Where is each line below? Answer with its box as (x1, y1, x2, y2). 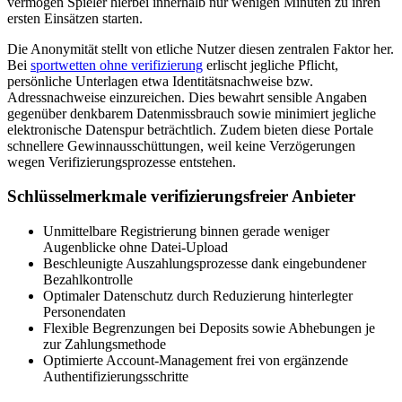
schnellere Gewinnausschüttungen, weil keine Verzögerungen (7, 137, 355, 153)
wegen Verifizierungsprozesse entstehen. (7, 153, 236, 170)
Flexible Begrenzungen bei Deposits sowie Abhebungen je (43, 320, 375, 336)
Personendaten (43, 304, 126, 320)
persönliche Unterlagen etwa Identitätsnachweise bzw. (7, 73, 313, 89)
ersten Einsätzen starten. (7, 10, 143, 26)
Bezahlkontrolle (43, 272, 133, 288)
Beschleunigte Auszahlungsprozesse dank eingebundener (43, 256, 366, 272)
